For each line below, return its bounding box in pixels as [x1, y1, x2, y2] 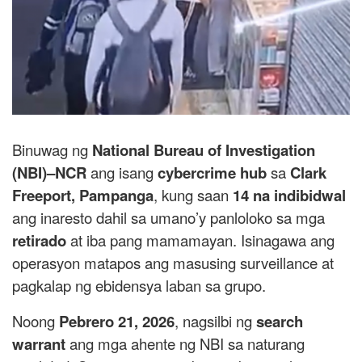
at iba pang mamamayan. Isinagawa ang [66, 229, 335, 250]
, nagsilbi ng [175, 309, 256, 331]
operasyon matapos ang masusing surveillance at [12, 251, 334, 273]
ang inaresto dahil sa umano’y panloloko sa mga [12, 206, 325, 228]
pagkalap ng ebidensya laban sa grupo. [12, 274, 266, 296]
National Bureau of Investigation [92, 138, 315, 161]
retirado [12, 229, 66, 251]
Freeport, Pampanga [12, 183, 154, 206]
